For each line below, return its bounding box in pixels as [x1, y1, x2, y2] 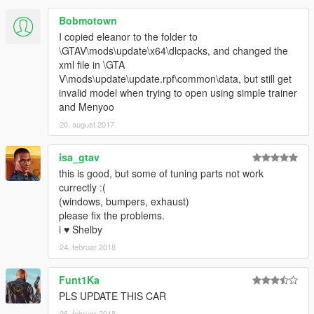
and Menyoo [59, 100, 114, 114]
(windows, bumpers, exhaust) [59, 194, 189, 209]
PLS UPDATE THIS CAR [59, 289, 166, 303]
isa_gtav [59, 150, 100, 165]
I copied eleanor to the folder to [59, 29, 198, 44]
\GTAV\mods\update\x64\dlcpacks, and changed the [59, 43, 288, 58]
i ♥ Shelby [59, 222, 102, 237]
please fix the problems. [59, 208, 165, 223]
